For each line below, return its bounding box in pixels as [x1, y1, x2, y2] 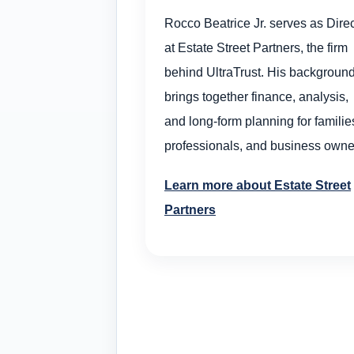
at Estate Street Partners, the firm [164, 40, 348, 55]
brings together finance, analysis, [164, 89, 348, 104]
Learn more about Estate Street [164, 178, 351, 193]
